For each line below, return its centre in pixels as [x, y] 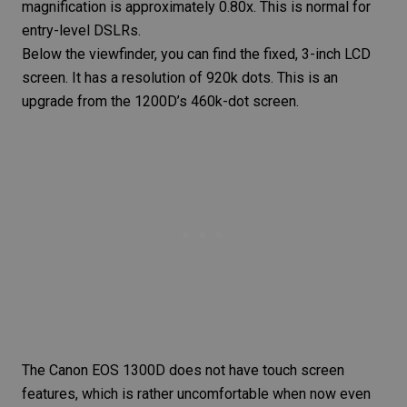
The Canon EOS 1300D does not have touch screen [183, 370]
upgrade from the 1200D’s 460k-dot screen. [160, 101]
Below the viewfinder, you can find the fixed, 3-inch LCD [196, 54]
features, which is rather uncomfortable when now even [196, 393]
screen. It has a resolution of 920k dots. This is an [180, 77]
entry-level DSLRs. [81, 30]
